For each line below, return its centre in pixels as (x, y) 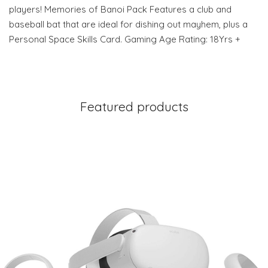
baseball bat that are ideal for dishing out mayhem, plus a (128, 25)
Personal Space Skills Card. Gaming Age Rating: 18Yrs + (125, 39)
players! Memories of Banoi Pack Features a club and (120, 10)
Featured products (134, 107)
